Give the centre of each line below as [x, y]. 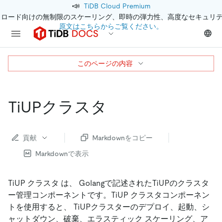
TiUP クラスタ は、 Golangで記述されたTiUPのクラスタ [109, 183]
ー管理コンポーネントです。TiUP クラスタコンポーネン [109, 195]
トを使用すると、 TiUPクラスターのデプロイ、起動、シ [109, 207]
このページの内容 [105, 63]
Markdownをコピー [122, 138]
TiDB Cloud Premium [117, 6]
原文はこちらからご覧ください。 [111, 26]
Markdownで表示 [62, 153]
